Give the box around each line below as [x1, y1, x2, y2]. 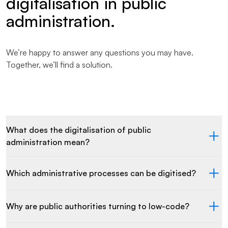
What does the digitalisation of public [6, 125, 151, 135]
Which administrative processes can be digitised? [6, 168, 196, 178]
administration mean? [6, 137, 90, 147]
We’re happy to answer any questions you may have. [6, 47, 193, 58]
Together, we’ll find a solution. [6, 60, 112, 70]
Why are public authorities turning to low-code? [6, 201, 189, 211]
